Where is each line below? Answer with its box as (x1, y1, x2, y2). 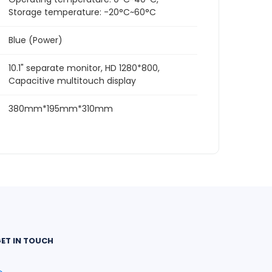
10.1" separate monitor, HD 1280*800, (8, 62, 160, 74)
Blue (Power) (8, 34, 63, 46)
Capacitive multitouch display (8, 75, 136, 87)
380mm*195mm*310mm (8, 103, 113, 115)
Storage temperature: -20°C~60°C (8, 6, 156, 18)
